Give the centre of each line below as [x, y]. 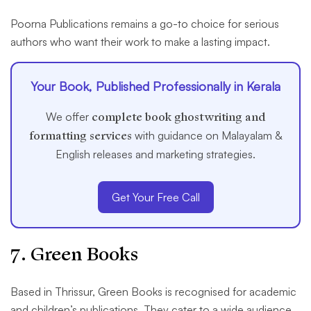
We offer [69, 117]
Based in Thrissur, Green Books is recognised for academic [153, 292]
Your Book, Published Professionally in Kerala [155, 86]
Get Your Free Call [155, 197]
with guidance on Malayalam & [207, 136]
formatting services [80, 136]
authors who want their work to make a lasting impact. [140, 42]
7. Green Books [74, 255]
